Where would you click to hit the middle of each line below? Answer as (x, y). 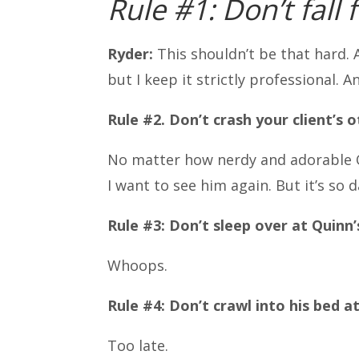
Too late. (138, 346)
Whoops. (138, 266)
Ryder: (131, 54)
